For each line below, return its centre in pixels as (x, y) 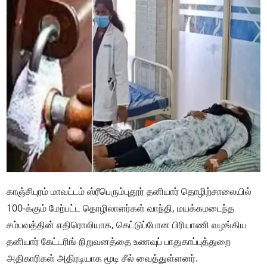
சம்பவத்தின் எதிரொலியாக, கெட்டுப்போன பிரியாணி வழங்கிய (127, 225)
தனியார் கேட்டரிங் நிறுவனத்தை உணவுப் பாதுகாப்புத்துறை (119, 241)
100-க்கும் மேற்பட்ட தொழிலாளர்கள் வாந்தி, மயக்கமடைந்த (121, 208)
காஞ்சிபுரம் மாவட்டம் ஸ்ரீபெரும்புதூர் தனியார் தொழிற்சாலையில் (129, 191)
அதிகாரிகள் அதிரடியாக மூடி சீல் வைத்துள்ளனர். (103, 258)
